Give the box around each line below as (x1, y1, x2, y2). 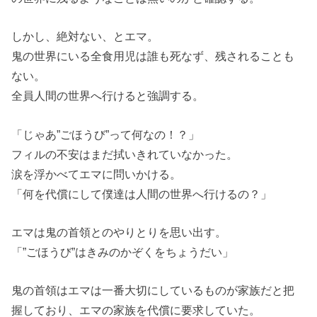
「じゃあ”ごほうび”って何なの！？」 (11, 127, 200, 141)
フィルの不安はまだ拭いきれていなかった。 (11, 147, 238, 161)
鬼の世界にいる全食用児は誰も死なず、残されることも (11, 50, 295, 63)
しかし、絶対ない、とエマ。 (11, 30, 159, 43)
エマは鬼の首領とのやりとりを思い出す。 (11, 225, 227, 238)
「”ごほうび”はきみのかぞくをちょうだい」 (11, 245, 234, 258)
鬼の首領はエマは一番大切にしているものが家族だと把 (11, 284, 295, 297)
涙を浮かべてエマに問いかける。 (11, 167, 182, 180)
